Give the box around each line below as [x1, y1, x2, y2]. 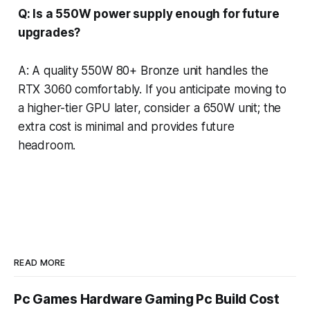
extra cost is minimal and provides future [17, 119, 235, 134]
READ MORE [14, 257, 66, 268]
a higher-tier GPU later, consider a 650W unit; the [17, 100, 282, 115]
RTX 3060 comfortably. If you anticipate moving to [17, 82, 286, 96]
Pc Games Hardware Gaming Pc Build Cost [14, 291, 280, 308]
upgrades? [17, 25, 81, 39]
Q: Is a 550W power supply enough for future [17, 6, 280, 21]
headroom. [17, 138, 76, 152]
